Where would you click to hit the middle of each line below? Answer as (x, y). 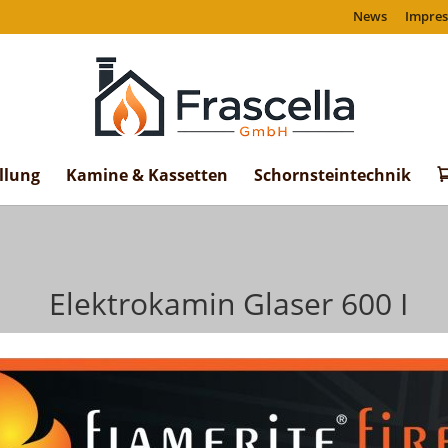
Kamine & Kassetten (147, 174)
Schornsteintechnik (332, 174)
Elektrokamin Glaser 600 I (224, 303)
